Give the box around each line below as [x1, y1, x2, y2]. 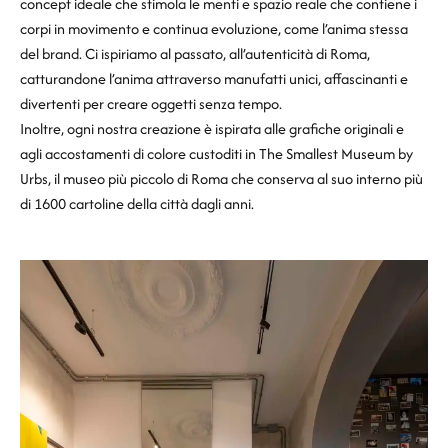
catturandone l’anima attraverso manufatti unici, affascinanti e [20, 68, 408, 89]
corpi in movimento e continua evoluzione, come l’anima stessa [20, 18, 408, 39]
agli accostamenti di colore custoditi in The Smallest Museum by [20, 143, 413, 164]
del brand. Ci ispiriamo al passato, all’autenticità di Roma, [20, 43, 370, 64]
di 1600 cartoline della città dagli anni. [20, 193, 254, 214]
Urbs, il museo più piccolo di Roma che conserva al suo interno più [20, 168, 423, 189]
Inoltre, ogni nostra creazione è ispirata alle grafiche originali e [20, 118, 404, 139]
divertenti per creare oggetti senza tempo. [20, 93, 282, 114]
